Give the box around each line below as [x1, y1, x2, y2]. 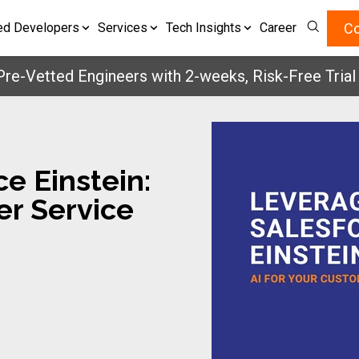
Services [98, 20, 147, 35]
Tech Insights [166, 20, 241, 35]
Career [260, 20, 296, 35]
